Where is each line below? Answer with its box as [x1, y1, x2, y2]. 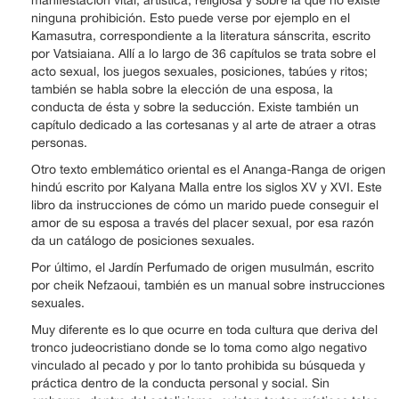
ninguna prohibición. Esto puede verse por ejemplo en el [31, 11, 350, 26]
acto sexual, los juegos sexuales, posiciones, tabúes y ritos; [31, 64, 368, 79]
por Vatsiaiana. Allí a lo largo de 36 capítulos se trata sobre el [31, 46, 376, 61]
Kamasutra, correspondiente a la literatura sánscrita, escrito [31, 28, 370, 44]
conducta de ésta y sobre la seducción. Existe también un [31, 100, 359, 115]
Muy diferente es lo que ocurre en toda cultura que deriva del [31, 322, 378, 338]
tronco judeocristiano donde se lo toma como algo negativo [31, 340, 367, 355]
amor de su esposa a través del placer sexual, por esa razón [31, 216, 374, 231]
